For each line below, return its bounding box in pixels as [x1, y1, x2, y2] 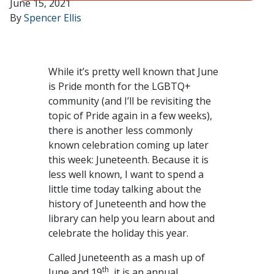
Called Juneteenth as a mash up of [48, 251, 205, 264]
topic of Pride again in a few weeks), [48, 109, 212, 122]
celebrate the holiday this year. [48, 226, 193, 240]
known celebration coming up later [48, 138, 209, 152]
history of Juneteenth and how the [48, 197, 206, 210]
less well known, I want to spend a [48, 168, 204, 181]
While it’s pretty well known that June [48, 65, 218, 78]
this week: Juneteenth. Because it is [48, 153, 209, 166]
